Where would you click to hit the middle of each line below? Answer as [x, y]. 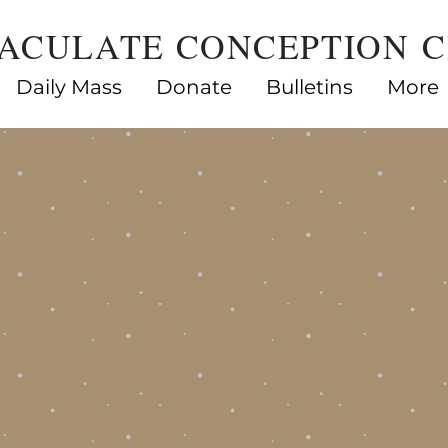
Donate [194, 87]
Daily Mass [69, 87]
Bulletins [309, 87]
